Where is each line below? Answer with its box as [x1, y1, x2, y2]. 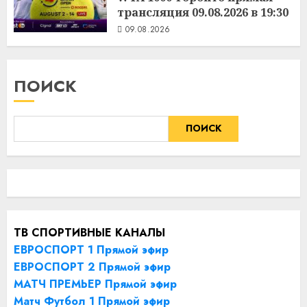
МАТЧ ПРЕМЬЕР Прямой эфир [14, 275, 177, 292]
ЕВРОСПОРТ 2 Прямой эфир [14, 258, 171, 275]
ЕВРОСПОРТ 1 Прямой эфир [14, 241, 169, 258]
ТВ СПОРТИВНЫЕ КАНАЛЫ [14, 224, 165, 241]
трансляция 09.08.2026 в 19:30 [117, 4, 288, 20]
